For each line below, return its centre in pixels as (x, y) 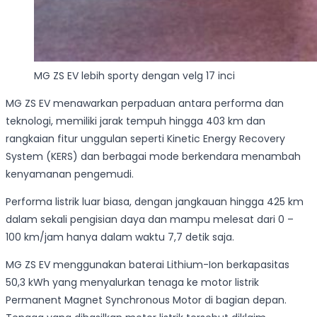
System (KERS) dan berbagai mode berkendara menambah (153, 157)
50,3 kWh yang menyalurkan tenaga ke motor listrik (132, 283)
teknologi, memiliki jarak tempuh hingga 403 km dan (136, 121)
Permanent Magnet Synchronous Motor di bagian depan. (146, 300)
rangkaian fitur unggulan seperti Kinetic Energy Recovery (145, 139)
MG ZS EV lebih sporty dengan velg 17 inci (134, 76)
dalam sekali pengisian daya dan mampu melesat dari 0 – (150, 220)
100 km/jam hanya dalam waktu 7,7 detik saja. (120, 237)
